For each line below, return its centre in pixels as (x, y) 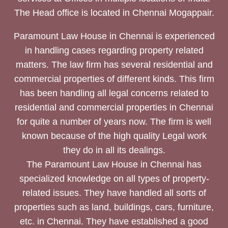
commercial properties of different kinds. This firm (114, 79)
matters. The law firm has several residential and (114, 64)
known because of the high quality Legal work (114, 136)
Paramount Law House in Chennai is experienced (114, 36)
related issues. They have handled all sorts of (114, 193)
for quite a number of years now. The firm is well (114, 121)
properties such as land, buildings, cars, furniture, (114, 207)
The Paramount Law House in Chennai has (114, 164)
